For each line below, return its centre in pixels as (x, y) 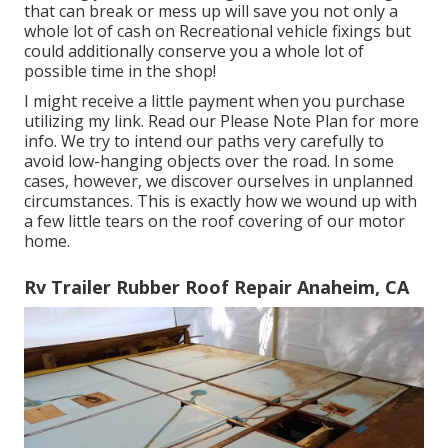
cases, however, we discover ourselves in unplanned (218, 180)
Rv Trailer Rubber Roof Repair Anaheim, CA (216, 286)
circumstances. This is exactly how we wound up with (220, 200)
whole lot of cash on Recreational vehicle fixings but (217, 30)
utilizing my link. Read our (122, 120)
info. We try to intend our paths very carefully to (204, 140)
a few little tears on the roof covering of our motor (214, 220)
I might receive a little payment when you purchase (214, 100)
